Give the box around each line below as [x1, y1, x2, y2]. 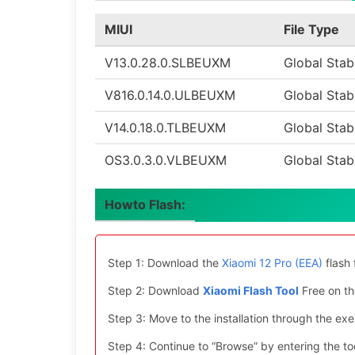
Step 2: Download [108, 284, 203, 297]
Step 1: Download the [108, 256, 222, 269]
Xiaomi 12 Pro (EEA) [222, 256, 323, 269]
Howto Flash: [105, 197, 185, 212]
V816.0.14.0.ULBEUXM [105, 87, 235, 103]
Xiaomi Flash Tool [203, 284, 299, 297]
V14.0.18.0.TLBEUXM [105, 120, 226, 136]
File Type [284, 21, 339, 37]
